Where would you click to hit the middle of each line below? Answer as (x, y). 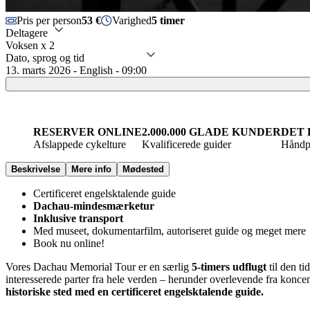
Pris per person (49, 20)
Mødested (143, 169)
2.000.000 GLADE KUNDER (211, 131)
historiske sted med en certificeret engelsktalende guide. (135, 291)
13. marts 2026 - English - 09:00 (76, 70)
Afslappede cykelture (80, 144)
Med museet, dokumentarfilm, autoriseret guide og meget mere (170, 230)
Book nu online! (69, 243)
